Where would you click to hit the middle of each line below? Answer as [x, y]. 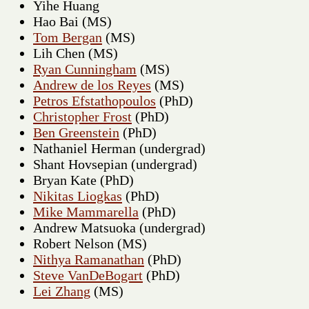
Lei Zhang [62, 291]
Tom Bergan [68, 37]
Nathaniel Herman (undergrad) [119, 148]
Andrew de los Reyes [92, 84]
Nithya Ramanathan [89, 259]
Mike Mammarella [86, 211]
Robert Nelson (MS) [90, 243]
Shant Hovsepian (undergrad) [115, 164]
